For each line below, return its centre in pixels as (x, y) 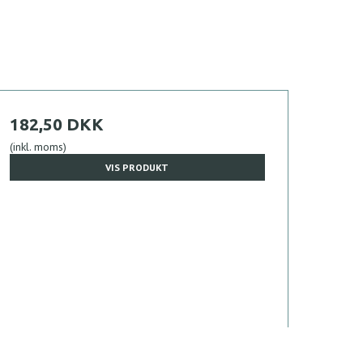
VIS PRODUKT (137, 167)
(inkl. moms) (38, 147)
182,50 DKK (56, 124)
